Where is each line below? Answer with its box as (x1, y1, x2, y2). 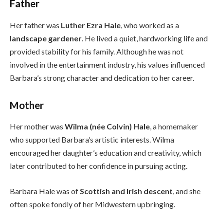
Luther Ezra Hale (61, 20, 121, 30)
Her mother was (10, 121, 65, 131)
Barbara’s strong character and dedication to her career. (10, 73, 194, 82)
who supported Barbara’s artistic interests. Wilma (10, 134, 174, 144)
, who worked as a (121, 20, 179, 30)
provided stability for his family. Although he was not (10, 46, 183, 56)
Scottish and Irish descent (80, 186, 173, 196)
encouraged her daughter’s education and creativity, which (10, 147, 201, 157)
